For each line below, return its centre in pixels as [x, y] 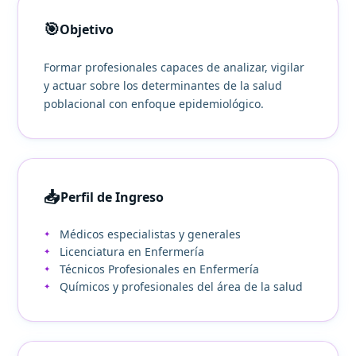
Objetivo [87, 29]
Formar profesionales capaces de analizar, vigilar [174, 67]
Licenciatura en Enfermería [132, 252]
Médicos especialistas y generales [151, 234]
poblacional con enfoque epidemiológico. [154, 104]
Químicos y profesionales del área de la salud [182, 286]
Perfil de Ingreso [112, 197]
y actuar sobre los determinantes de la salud [163, 85]
